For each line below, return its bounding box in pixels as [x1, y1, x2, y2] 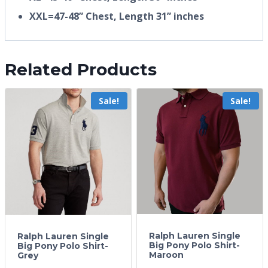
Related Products [5, 59, 157, 80]
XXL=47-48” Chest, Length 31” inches [29, 9, 204, 23]
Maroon [149, 249, 184, 260]
